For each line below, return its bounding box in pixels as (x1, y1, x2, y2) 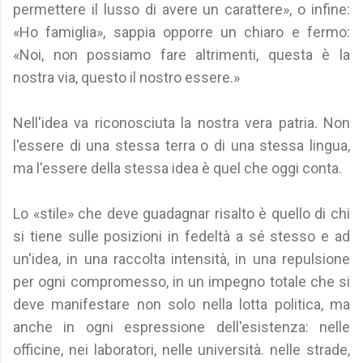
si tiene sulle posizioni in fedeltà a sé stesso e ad (13, 228, 350, 245)
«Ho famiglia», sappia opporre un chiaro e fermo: (13, 23, 350, 41)
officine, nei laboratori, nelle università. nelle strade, (13, 341, 350, 358)
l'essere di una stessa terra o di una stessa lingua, (13, 137, 350, 154)
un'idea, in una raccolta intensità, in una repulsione (13, 250, 350, 267)
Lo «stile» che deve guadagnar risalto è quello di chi (13, 205, 350, 222)
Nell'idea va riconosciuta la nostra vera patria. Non (13, 114, 350, 131)
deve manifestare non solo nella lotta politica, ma (13, 296, 350, 313)
